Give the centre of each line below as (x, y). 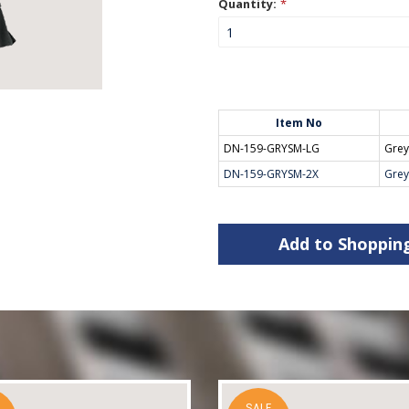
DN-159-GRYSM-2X (271, 174)
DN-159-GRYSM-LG (272, 148)
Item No (299, 123)
